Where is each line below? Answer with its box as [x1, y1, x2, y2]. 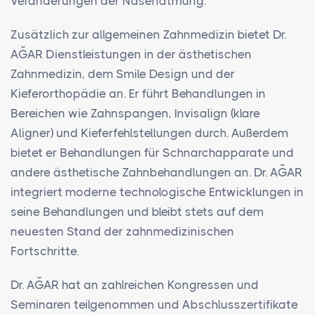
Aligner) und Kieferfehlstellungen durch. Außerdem [11, 126, 288, 141]
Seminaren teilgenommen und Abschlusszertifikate [11, 297, 298, 312]
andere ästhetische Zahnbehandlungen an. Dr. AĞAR [11, 165, 302, 180]
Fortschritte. [11, 244, 79, 259]
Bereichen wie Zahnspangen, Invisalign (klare [11, 106, 260, 121]
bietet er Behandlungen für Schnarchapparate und [11, 146, 294, 160]
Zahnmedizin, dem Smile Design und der [11, 67, 235, 82]
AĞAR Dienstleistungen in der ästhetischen [11, 47, 252, 62]
